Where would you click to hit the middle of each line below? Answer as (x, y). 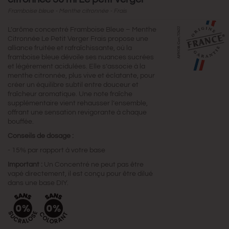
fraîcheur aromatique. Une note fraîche (70, 94)
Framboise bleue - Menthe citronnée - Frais (67, 11)
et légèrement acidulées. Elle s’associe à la (76, 66)
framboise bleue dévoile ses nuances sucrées (81, 57)
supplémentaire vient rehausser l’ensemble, (78, 103)
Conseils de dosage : (41, 136)
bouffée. (21, 121)
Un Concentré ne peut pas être (93, 164)
